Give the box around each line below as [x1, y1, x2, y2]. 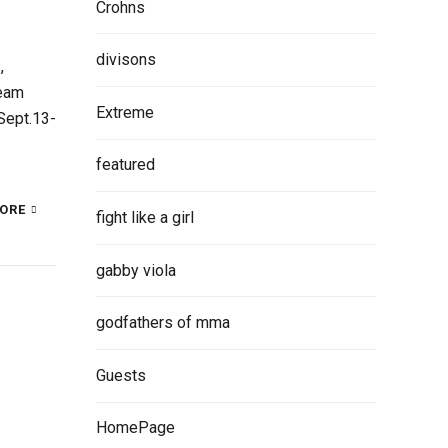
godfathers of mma [96, 313, 230, 333]
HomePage [96, 418, 175, 438]
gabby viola [96, 260, 176, 280]
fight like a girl [96, 207, 194, 227]
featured [96, 155, 155, 175]
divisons [96, 50, 156, 70]
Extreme [96, 102, 154, 122]
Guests [96, 365, 146, 385]
